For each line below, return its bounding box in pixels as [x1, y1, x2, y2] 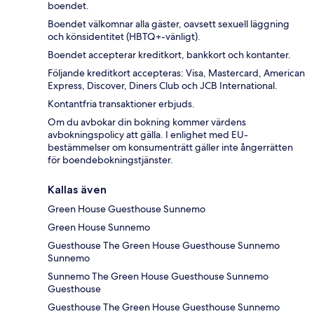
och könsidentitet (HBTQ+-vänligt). [48, 30, 200, 43]
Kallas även [48, 183, 107, 197]
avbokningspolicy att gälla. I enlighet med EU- [48, 128, 248, 142]
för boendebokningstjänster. [48, 153, 173, 167]
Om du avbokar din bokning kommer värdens [48, 116, 246, 129]
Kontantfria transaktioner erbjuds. [48, 97, 195, 111]
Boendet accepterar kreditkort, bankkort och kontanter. [48, 48, 291, 62]
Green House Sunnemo [48, 221, 150, 234]
